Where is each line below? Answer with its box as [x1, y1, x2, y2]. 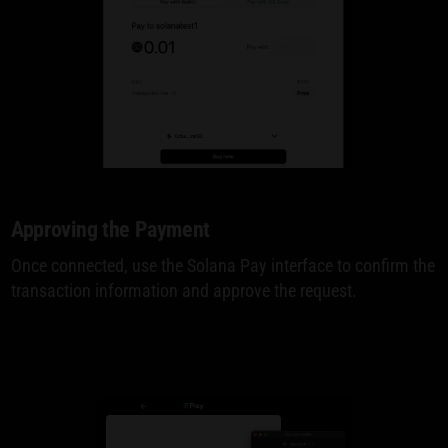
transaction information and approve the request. [11, 280, 358, 302]
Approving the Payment [11, 217, 210, 243]
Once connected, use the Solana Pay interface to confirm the [11, 255, 436, 277]
